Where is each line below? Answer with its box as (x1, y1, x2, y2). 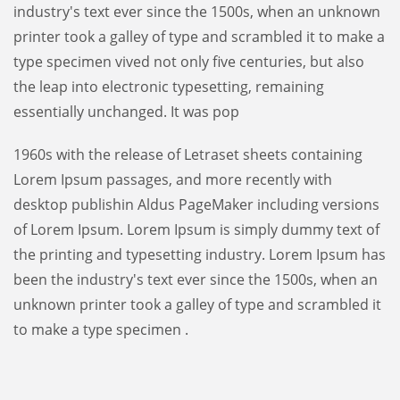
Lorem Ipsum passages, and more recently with (13, 169, 332, 189)
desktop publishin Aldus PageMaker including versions (13, 194, 379, 214)
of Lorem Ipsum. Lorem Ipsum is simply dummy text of (13, 219, 379, 239)
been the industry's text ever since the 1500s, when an (13, 269, 378, 289)
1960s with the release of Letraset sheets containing (13, 144, 362, 164)
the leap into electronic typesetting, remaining (13, 76, 324, 96)
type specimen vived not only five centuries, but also (13, 51, 364, 71)
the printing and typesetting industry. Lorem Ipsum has (13, 244, 386, 264)
